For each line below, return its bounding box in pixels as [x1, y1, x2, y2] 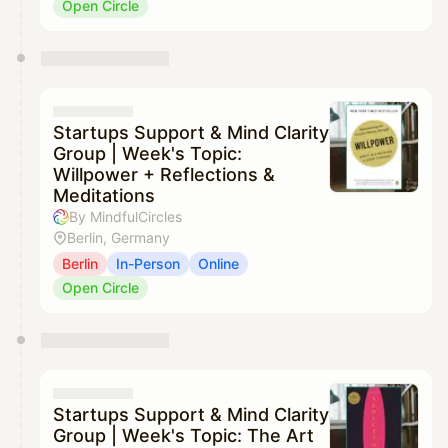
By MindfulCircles [69, 208, 182, 226]
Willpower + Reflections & [53, 164, 275, 186]
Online [198, 255, 239, 273]
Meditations [53, 185, 155, 207]
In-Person [116, 255, 180, 273]
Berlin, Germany [67, 229, 170, 247]
